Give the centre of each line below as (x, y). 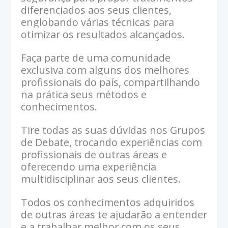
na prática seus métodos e (84, 94)
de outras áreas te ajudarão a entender (114, 214)
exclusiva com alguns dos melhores (105, 70)
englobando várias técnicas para (97, 22)
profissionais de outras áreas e (94, 154)
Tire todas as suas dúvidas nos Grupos (113, 130)
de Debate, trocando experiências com (111, 142)
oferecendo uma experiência (89, 166)
